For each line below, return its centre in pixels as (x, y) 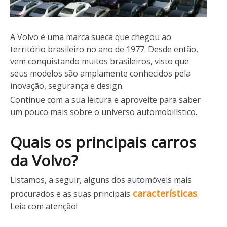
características (164, 193)
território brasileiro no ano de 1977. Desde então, (104, 49)
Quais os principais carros (103, 142)
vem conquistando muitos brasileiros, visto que (100, 61)
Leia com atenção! (44, 206)
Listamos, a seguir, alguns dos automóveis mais (101, 180)
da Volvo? (44, 160)
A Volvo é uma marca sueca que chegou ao (91, 37)
